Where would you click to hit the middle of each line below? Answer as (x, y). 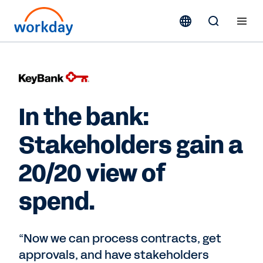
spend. (57, 202)
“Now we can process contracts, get (120, 238)
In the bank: (84, 117)
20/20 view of (92, 174)
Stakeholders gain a (131, 146)
